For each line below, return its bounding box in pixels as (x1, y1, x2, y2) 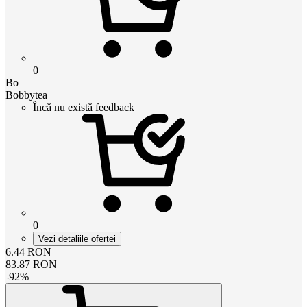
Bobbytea (5, 88, 47, 101)
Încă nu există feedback (33, 101, 134, 113)
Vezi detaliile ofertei (38, 233, 116, 244)
